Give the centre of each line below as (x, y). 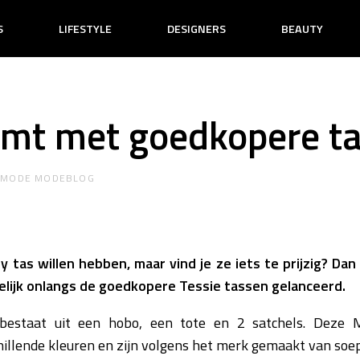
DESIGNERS (196, 29)
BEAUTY (302, 29)
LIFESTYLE (86, 29)
